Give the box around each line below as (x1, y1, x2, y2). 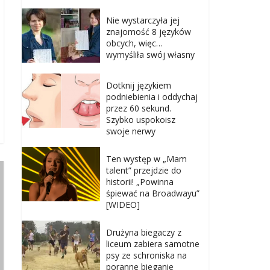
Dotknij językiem (106, 80, 171, 92)
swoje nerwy (106, 125, 155, 137)
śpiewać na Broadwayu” (106, 187, 199, 199)
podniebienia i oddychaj (106, 91, 198, 103)
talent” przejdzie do (106, 165, 181, 177)
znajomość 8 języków (106, 26, 191, 38)
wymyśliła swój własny (106, 49, 195, 61)
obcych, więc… (106, 37, 163, 49)
